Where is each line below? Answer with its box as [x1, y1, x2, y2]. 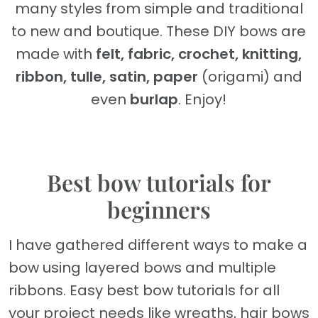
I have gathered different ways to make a [9, 235, 307, 256]
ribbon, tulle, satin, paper [16, 67, 198, 87]
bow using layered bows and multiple [9, 258, 276, 278]
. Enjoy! [178, 89, 227, 110]
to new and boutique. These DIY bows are [11, 21, 307, 42]
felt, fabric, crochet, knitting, [96, 44, 302, 65]
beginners [107, 194, 211, 225]
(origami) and [198, 67, 302, 87]
